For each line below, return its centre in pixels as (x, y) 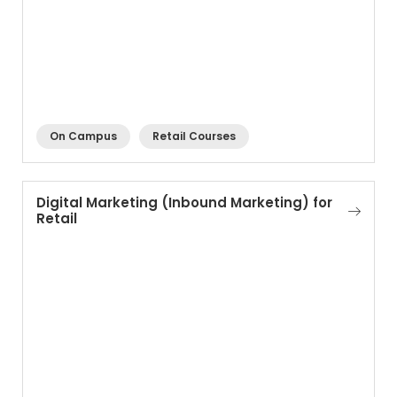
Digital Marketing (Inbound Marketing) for (184, 202)
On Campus (83, 136)
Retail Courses (194, 136)
